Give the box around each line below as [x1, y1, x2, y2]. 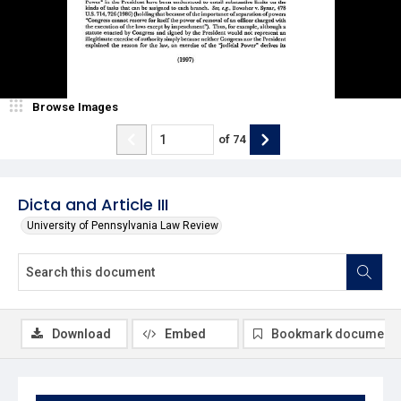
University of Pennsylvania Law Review [27, 218, 218, 232]
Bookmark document [271, 326, 395, 341]
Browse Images [32, 99, 118, 114]
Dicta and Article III [18, 192, 168, 216]
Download [52, 326, 111, 341]
